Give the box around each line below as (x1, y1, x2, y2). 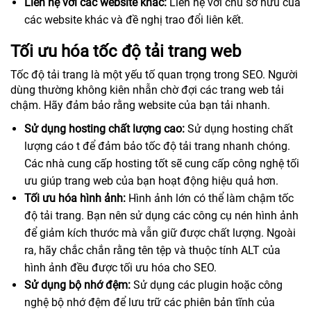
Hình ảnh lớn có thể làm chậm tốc (126, 191, 294, 205)
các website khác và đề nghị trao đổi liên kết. (24, 12, 244, 26)
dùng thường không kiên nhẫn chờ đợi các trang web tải (10, 83, 284, 96)
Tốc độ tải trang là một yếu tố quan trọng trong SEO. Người (10, 67, 298, 81)
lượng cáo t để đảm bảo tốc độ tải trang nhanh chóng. (24, 139, 290, 153)
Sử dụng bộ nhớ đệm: (24, 278, 131, 292)
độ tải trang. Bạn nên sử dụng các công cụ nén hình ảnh (24, 208, 299, 222)
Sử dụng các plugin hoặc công (131, 278, 283, 292)
